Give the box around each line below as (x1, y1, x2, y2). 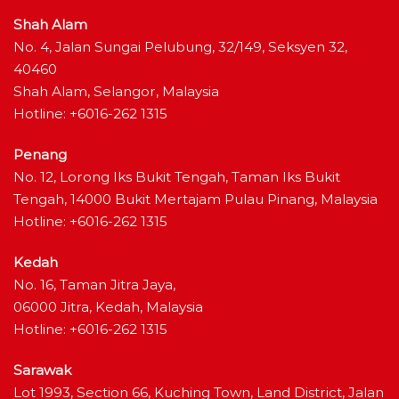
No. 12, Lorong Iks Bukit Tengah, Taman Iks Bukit (13, 168, 340, 186)
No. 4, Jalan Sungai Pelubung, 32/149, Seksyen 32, (13, 38, 347, 56)
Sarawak (13, 361, 71, 379)
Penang (13, 146, 67, 164)
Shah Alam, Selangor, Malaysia (13, 83, 219, 101)
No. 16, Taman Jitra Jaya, (13, 276, 175, 293)
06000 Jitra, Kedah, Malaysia (13, 298, 203, 315)
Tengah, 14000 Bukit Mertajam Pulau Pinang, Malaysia (13, 191, 378, 208)
